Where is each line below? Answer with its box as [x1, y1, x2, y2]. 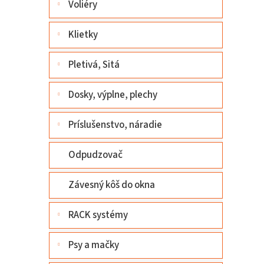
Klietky [68, 28, 98, 42]
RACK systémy [68, 208, 128, 222]
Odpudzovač [68, 148, 123, 162]
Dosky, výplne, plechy [68, 88, 157, 102]
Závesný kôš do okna [68, 178, 155, 192]
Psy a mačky [68, 238, 119, 252]
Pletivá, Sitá [68, 58, 120, 72]
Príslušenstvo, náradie [68, 118, 162, 132]
